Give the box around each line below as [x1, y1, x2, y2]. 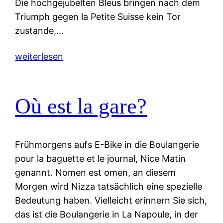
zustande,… [15, 25, 64, 36]
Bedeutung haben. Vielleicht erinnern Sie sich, [15, 195, 208, 206]
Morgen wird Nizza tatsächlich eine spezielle [15, 181, 203, 192]
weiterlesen [15, 51, 64, 62]
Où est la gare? [15, 94, 147, 119]
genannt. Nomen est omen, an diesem [15, 167, 176, 178]
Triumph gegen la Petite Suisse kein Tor [15, 11, 181, 22]
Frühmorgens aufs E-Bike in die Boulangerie [15, 139, 200, 150]
